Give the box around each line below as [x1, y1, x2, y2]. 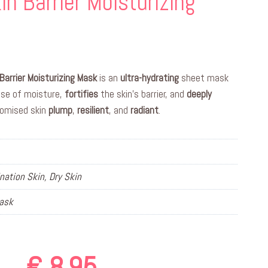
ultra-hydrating [120, 71, 179, 84]
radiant [130, 103, 159, 117]
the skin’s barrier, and [98, 87, 187, 100]
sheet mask [179, 71, 229, 84]
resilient [77, 103, 109, 117]
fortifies [65, 87, 98, 100]
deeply [187, 87, 212, 100]
